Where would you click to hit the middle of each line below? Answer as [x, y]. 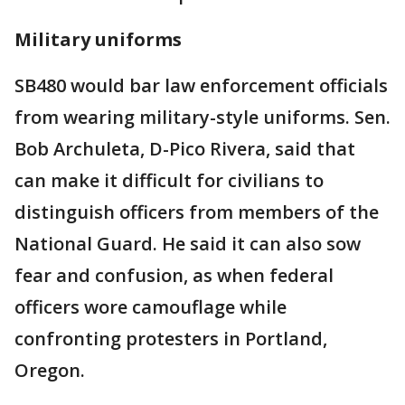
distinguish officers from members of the [197, 212]
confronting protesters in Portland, [171, 339]
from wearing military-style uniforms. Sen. [202, 118]
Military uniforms [98, 40]
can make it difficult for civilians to [169, 181]
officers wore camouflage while [151, 307]
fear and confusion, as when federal [174, 276]
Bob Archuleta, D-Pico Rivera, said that [185, 149]
